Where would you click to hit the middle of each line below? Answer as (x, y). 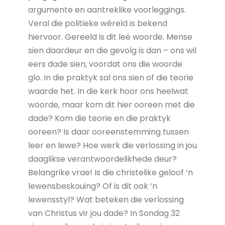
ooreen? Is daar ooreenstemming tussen (108, 132)
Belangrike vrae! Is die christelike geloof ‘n (110, 172)
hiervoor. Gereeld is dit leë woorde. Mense (110, 37)
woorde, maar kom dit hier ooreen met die (111, 104)
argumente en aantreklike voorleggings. (107, 10)
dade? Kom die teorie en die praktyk (99, 118)
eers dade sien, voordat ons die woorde (105, 64)
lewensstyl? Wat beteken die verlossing (106, 199)
